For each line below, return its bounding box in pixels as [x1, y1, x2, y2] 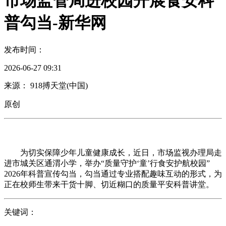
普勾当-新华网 [4, 13, 106, 32]
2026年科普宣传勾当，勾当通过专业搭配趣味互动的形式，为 [4, 169, 222, 178]
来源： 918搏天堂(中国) [4, 81, 88, 90]
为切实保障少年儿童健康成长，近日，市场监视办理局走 [4, 148, 222, 157]
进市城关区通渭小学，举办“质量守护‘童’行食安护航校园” [4, 158, 210, 167]
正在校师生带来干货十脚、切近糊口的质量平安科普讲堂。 [4, 180, 214, 189]
